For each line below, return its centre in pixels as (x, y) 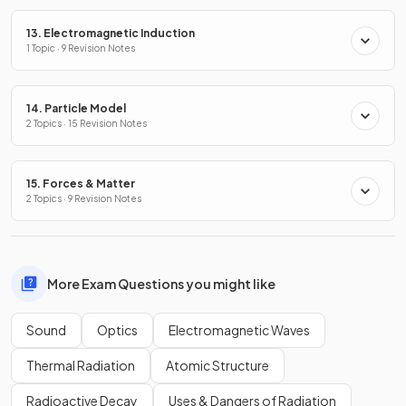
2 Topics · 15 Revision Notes (87, 124)
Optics (117, 330)
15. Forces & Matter (81, 184)
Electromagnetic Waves (239, 330)
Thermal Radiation (81, 366)
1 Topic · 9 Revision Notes (81, 48)
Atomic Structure (217, 366)
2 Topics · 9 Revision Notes (84, 199)
